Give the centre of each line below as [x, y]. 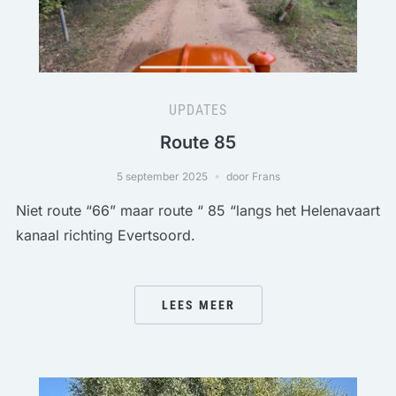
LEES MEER [198, 305]
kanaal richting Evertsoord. [105, 235]
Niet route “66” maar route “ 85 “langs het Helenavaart [198, 210]
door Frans [253, 176]
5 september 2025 [162, 176]
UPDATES [198, 110]
